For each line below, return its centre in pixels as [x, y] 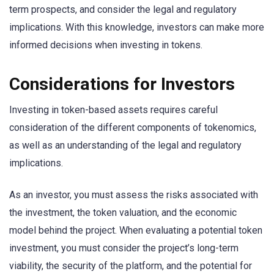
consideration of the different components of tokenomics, [133, 127]
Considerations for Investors [122, 84]
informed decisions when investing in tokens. [106, 45]
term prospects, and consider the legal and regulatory [123, 9]
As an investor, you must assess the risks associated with [134, 195]
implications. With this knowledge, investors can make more [137, 27]
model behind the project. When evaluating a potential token [136, 231]
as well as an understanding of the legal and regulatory [125, 145]
